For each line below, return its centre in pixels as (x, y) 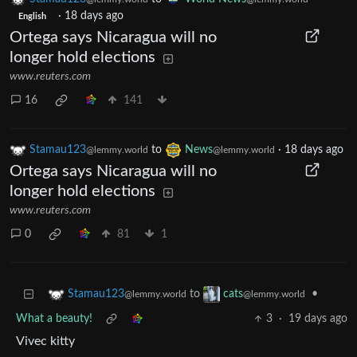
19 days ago (318, 319)
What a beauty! (54, 319)
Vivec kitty (45, 341)
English (32, 17)
